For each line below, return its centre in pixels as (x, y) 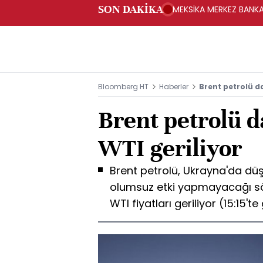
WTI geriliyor (170, 148)
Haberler (174, 87)
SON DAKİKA (131, 9)
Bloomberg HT (123, 87)
